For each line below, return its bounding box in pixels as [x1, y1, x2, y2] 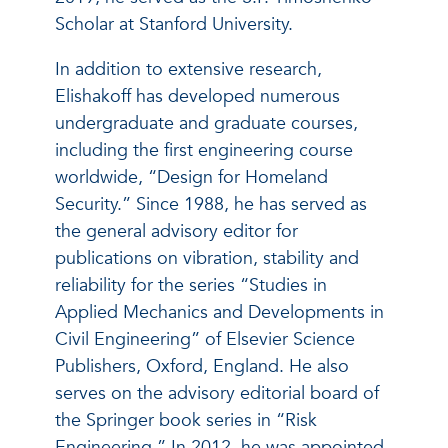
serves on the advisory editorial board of [55, 381, 379, 407]
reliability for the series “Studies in [55, 273, 327, 299]
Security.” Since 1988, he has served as [55, 192, 367, 218]
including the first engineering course [55, 138, 353, 164]
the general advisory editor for [55, 219, 298, 245]
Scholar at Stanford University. [55, 12, 293, 38]
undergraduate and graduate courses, [55, 111, 358, 137]
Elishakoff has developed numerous [55, 84, 340, 110]
